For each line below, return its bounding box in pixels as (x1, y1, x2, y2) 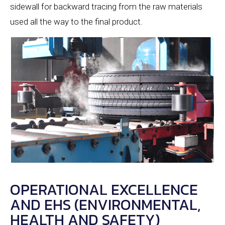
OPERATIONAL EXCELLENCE (10, 178, 198, 201)
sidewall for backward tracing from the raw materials (10, 2, 202, 12)
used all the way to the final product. (10, 17, 143, 27)
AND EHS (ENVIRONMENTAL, (10, 193, 200, 216)
